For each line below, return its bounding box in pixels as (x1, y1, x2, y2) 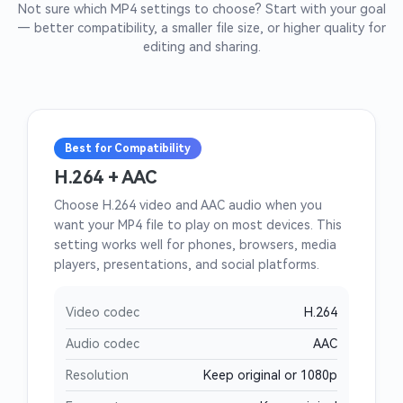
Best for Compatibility (65, 141, 191, 155)
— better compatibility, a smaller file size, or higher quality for (17, 20, 386, 36)
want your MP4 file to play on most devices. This (54, 218, 342, 233)
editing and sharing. (142, 39, 261, 55)
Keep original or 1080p (203, 367, 338, 382)
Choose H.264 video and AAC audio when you (54, 198, 322, 213)
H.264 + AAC (54, 166, 157, 188)
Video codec (65, 305, 139, 320)
